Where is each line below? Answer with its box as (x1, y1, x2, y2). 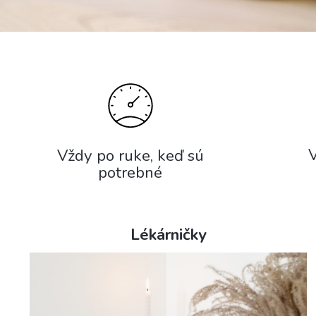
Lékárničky (130, 224, 207, 246)
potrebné (98, 162, 162, 184)
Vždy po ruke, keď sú (56, 145, 204, 167)
